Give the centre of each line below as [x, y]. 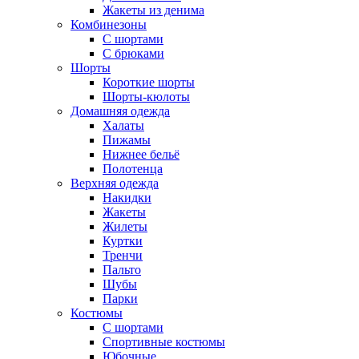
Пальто [122, 270]
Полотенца [133, 169]
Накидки [127, 198]
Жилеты [125, 227]
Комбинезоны [109, 25]
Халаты [123, 126]
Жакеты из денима [153, 10]
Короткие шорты [149, 83]
